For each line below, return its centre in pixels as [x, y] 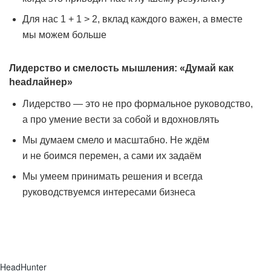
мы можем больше [64, 35]
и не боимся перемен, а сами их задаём [112, 156]
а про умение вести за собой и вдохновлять [121, 119]
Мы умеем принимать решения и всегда [113, 176]
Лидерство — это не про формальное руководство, [138, 104]
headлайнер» [41, 82]
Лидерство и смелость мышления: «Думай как [121, 68]
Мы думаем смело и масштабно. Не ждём [116, 140]
